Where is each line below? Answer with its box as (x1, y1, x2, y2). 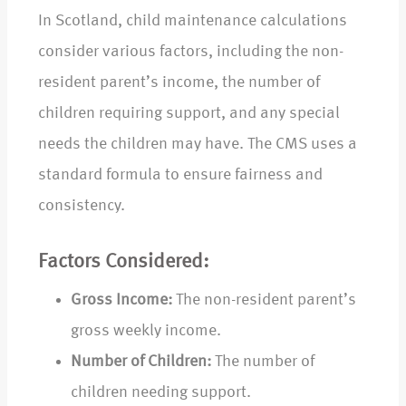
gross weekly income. (71, 323, 221, 340)
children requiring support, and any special (38, 105, 340, 122)
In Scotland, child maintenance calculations (38, 13, 347, 30)
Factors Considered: (38, 252, 209, 273)
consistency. (38, 198, 125, 215)
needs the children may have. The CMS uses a (38, 136, 357, 153)
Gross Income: (71, 292, 172, 309)
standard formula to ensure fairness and (38, 167, 323, 184)
